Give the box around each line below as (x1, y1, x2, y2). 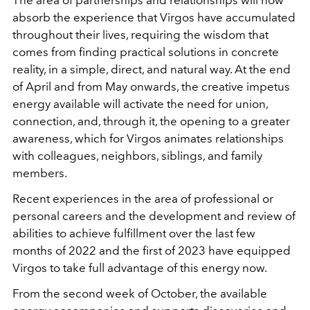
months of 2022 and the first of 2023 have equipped (12, 243, 291, 257)
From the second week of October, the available (12, 286, 267, 300)
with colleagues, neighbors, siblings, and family (12, 148, 262, 163)
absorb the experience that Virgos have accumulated (12, 10, 295, 24)
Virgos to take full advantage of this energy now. (12, 260, 267, 275)
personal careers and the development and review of (12, 208, 295, 223)
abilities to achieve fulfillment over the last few (12, 226, 255, 240)
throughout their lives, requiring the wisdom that (12, 27, 268, 42)
